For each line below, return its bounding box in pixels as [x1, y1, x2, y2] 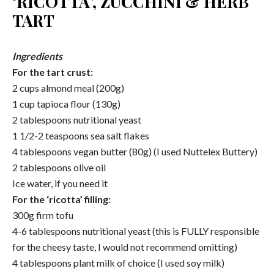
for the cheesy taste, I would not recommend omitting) [12, 240, 237, 253]
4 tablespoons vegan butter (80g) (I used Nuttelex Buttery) [12, 145, 257, 157]
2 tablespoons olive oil [12, 161, 106, 173]
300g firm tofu [12, 209, 73, 221]
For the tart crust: [12, 65, 93, 78]
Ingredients [12, 50, 62, 62]
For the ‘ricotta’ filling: [12, 193, 111, 205]
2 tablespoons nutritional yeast [12, 113, 141, 125]
